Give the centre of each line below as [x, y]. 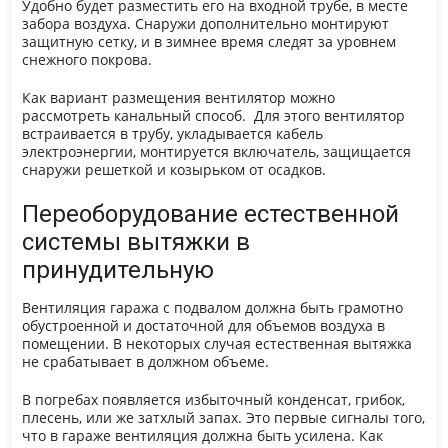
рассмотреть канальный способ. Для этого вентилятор [213, 116]
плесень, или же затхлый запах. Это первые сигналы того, [223, 418]
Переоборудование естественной [210, 213]
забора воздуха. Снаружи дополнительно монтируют [205, 23]
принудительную [117, 269]
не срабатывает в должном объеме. [145, 361]
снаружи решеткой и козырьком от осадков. [173, 170]
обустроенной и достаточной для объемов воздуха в [203, 325]
